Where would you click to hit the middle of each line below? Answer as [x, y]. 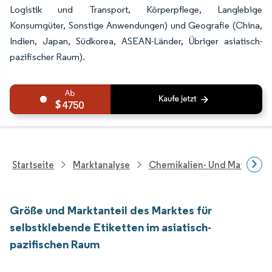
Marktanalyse [101, 165]
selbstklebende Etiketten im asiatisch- [110, 227]
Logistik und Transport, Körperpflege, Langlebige [136, 9]
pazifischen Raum [55, 244]
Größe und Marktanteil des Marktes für [111, 210]
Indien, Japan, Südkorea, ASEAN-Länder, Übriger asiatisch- [136, 41]
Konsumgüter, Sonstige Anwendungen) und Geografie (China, [136, 25]
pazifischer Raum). [47, 57]
